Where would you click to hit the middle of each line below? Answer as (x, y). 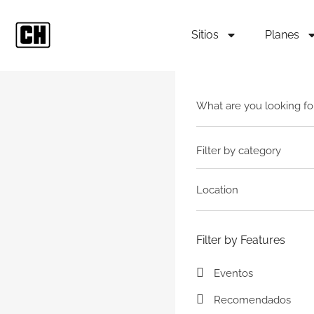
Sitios (205, 35)
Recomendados (252, 300)
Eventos (233, 273)
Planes (282, 35)
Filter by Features (241, 240)
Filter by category (239, 151)
